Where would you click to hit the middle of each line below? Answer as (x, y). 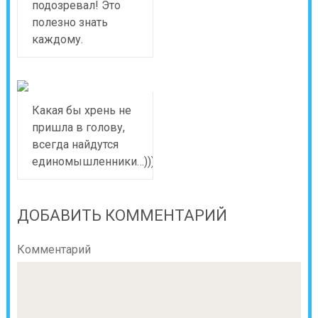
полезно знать (70, 22)
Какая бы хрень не (81, 110)
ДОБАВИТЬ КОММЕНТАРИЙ (122, 215)
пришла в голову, (78, 127)
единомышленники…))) (93, 161)
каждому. (57, 39)
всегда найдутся (75, 144)
